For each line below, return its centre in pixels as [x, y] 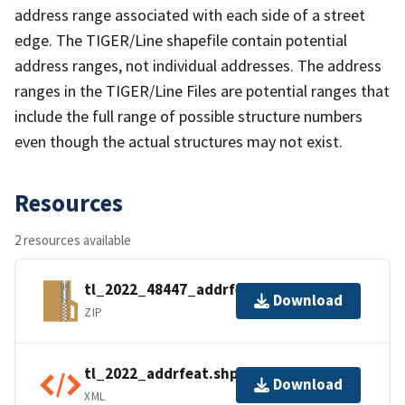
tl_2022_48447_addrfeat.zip [184, 290]
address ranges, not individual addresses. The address [198, 65]
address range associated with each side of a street [190, 14]
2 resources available [73, 240]
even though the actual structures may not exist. [179, 141]
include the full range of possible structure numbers [188, 116]
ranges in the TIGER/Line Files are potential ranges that [202, 90]
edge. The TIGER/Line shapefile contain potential [181, 40]
